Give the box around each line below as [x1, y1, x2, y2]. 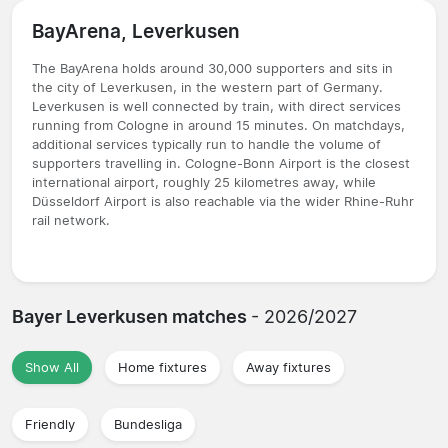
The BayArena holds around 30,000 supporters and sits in [32, 60, 393, 76]
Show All [25, 359, 79, 375]
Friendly [25, 416, 75, 432]
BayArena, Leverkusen [32, 18, 240, 43]
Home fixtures [118, 359, 207, 375]
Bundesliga [114, 416, 182, 432]
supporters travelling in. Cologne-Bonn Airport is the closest [32, 155, 410, 171]
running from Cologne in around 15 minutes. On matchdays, [32, 117, 405, 133]
